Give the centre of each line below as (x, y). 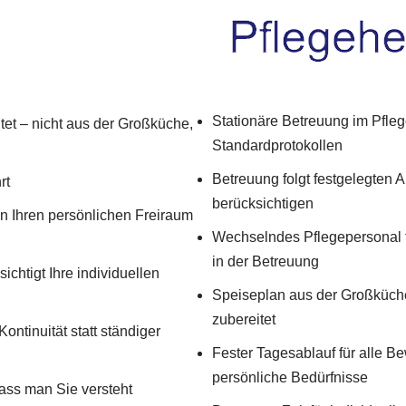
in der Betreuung (266, 262)
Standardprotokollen (277, 146)
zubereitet (244, 320)
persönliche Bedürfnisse (290, 378)
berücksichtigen (263, 204)
